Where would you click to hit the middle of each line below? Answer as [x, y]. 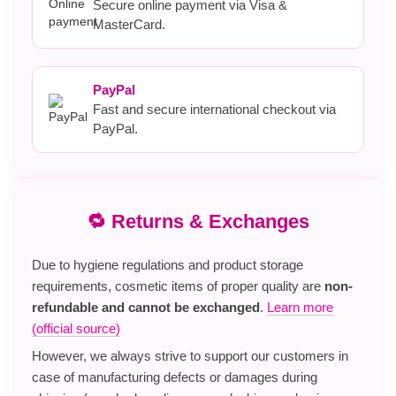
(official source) [76, 328]
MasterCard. [129, 24]
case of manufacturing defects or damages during [175, 377]
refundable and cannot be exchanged [146, 307]
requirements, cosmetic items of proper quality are [178, 286]
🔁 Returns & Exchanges [198, 221]
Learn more [300, 307]
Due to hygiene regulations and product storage [168, 264]
